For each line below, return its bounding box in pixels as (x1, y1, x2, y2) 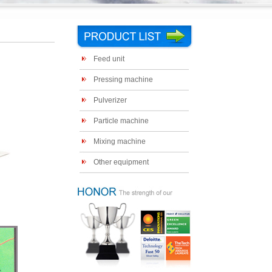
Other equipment (93, 158, 149, 166)
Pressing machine (93, 75, 153, 84)
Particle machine (93, 117, 149, 125)
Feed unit (93, 55, 124, 63)
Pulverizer (93, 96, 127, 104)
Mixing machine (93, 137, 146, 146)
